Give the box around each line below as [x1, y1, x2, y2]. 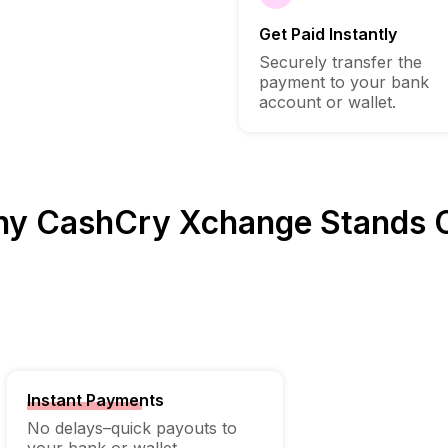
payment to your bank [259, 72, 429, 93]
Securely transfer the [259, 52, 422, 73]
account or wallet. [259, 92, 396, 113]
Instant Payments [26, 389, 164, 410]
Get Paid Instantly [259, 24, 397, 45]
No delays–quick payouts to [26, 417, 237, 438]
